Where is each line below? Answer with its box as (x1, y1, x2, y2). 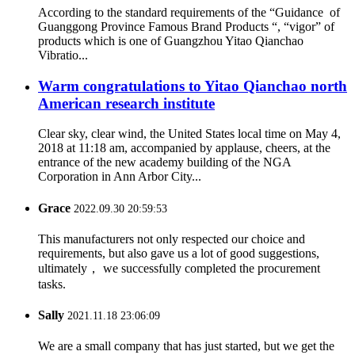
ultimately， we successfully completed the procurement (38, 261, 320, 275)
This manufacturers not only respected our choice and (38, 231, 305, 246)
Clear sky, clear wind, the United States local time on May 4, (38, 127, 341, 141)
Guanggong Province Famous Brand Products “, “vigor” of (38, 19, 334, 33)
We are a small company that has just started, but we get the (38, 339, 334, 353)
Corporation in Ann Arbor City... (38, 170, 201, 184)
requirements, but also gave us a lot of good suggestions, (38, 246, 319, 260)
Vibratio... (38, 48, 88, 62)
